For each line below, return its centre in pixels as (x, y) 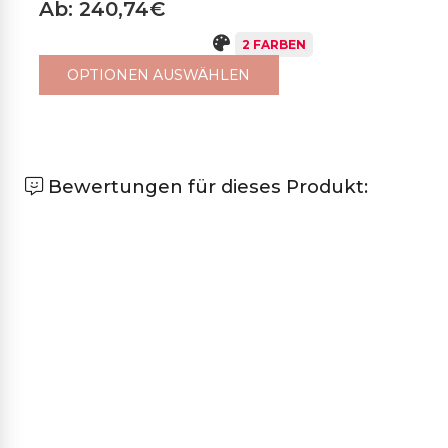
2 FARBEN (273, 45)
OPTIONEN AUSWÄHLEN (159, 75)
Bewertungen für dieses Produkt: (205, 187)
